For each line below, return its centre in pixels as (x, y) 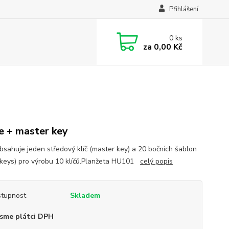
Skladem (85, 196)
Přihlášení (184, 9)
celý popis (156, 161)
